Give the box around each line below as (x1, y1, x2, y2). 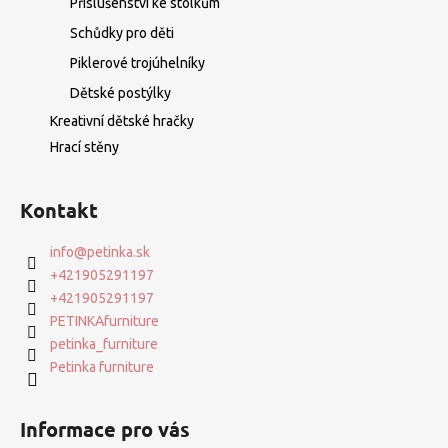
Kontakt (20, 196, 98, 223)
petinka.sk (87, 243, 150, 260)
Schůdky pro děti (70, 24, 174, 41)
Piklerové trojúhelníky (70, 54, 205, 71)
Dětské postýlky (70, 84, 171, 101)
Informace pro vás (20, 415, 190, 442)
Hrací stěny (50, 138, 119, 155)
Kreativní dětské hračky (50, 112, 194, 129)
